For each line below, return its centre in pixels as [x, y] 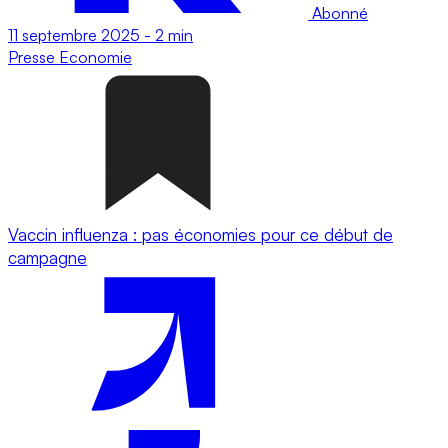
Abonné [338, 12]
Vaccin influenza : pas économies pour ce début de [200, 234]
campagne [47, 257]
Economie [95, 56]
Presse [33, 56]
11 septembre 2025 [74, 34]
